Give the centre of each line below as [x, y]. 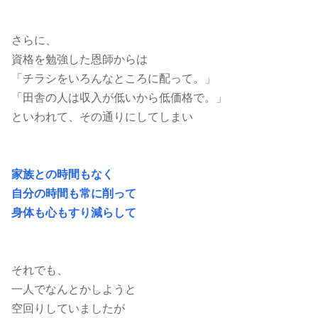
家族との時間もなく [62, 175]
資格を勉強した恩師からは [79, 60]
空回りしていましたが [68, 309]
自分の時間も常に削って [74, 194]
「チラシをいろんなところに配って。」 [114, 79]
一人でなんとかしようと [74, 290]
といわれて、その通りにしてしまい [102, 117]
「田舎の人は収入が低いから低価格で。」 [119, 98]
